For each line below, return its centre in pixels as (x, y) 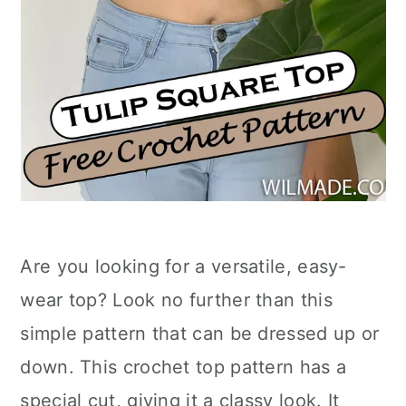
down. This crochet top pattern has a (184, 367)
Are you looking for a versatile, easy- (184, 266)
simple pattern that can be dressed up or (200, 333)
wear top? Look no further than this (176, 300)
